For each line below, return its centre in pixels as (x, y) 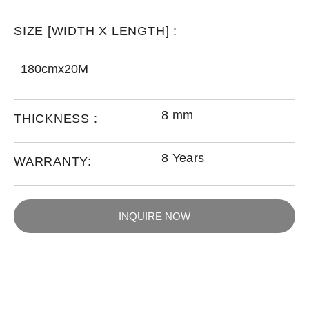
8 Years (183, 158)
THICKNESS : (56, 119)
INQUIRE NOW (154, 216)
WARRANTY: (53, 161)
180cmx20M (54, 69)
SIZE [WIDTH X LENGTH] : (96, 31)
